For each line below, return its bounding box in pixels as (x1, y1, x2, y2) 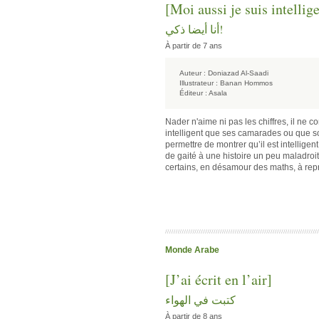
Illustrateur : (179, 79, 218, 87)
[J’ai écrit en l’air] (165, 270, 272, 289)
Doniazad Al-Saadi (208, 69, 268, 77)
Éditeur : (179, 89, 207, 97)
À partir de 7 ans (165, 41, 222, 50)
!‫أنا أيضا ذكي (165, 21, 223, 36)
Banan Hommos (220, 79, 273, 87)
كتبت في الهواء (165, 292, 236, 307)
